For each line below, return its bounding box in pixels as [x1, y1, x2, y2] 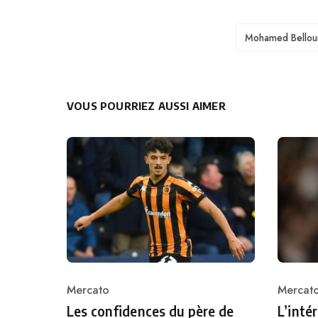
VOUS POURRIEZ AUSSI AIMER [67, 99, 226, 113]
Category [66, 290, 114, 307]
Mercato [67, 282, 109, 299]
